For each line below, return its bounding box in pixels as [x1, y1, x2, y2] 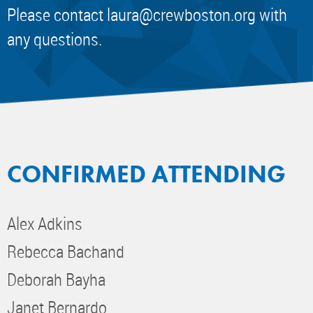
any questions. [7, 27, 102, 51]
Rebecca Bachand [7, 239, 124, 263]
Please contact [7, 3, 107, 27]
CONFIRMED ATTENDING [7, 159, 286, 189]
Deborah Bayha [7, 267, 105, 291]
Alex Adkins [7, 211, 82, 235]
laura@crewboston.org [107, 3, 256, 27]
